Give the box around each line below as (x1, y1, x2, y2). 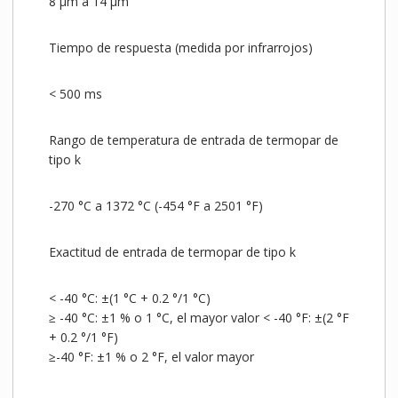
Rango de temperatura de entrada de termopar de (48, 131, 338, 149)
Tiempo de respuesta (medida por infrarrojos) (48, 39, 313, 57)
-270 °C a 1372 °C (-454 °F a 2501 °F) (48, 197, 263, 215)
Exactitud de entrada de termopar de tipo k (48, 243, 296, 261)
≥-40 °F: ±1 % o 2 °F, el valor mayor (48, 348, 254, 366)
